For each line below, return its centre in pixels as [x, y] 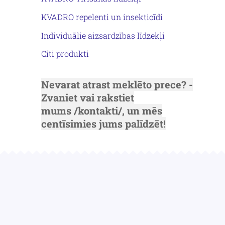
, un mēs [142, 110]
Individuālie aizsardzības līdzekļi [103, 35]
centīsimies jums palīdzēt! [103, 123]
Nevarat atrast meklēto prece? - [117, 84]
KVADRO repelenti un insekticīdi [102, 17]
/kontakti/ [98, 110]
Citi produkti [65, 54]
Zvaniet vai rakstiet [88, 97]
